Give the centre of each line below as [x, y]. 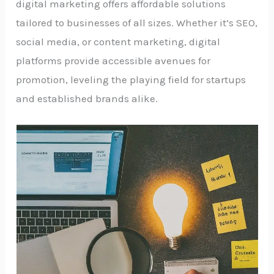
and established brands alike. [87, 98]
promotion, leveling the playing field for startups [131, 79]
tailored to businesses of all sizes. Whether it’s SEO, [137, 22]
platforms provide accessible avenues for [113, 60]
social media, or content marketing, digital [118, 41]
